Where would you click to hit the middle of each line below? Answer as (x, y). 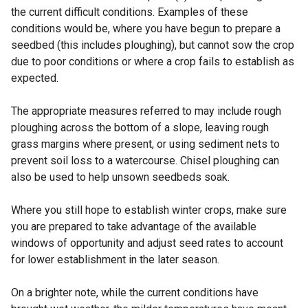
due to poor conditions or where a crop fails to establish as (153, 62)
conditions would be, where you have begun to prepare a (146, 29)
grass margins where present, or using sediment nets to (145, 144)
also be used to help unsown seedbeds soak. (120, 177)
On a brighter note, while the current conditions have (135, 293)
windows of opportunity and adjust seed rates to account (147, 243)
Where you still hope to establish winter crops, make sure (149, 210)
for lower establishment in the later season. (115, 260)
